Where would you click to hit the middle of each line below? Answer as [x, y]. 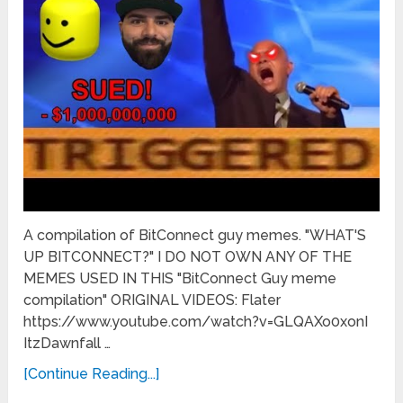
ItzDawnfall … [67, 344]
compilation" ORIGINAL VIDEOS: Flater [152, 300]
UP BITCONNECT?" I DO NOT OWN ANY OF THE [188, 257]
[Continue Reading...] [92, 374]
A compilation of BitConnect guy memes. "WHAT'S [195, 236]
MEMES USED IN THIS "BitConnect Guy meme [180, 279]
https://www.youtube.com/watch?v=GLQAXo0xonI [196, 322]
